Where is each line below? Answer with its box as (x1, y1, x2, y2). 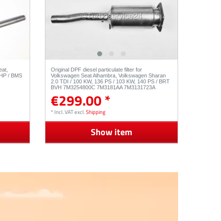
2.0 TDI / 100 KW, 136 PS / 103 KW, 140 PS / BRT (51, 78, 170, 85)
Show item (91, 125, 132, 139)
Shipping (86, 107, 106, 116)
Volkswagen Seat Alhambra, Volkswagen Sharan (51, 73, 166, 79)
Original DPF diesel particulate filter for (51, 67, 143, 73)
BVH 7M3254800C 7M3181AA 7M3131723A (51, 84, 156, 91)
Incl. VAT (54, 107, 74, 116)
